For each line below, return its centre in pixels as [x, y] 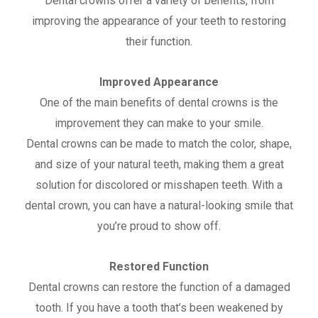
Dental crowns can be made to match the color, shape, [159, 144]
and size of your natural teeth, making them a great [159, 165]
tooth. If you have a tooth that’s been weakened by [159, 308]
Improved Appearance [159, 82]
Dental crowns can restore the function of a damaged [159, 287]
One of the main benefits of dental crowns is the [159, 103]
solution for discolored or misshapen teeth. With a [159, 185]
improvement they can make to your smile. [159, 124]
